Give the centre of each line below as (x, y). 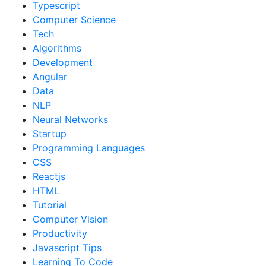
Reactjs (49, 176)
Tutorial (50, 205)
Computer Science (74, 20)
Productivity (60, 233)
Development (63, 62)
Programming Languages (89, 148)
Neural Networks (70, 119)
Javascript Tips (67, 248)
